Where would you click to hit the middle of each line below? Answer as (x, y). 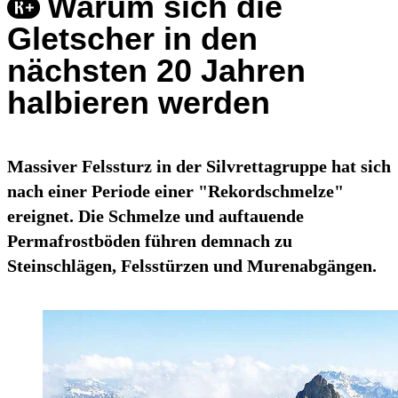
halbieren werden (139, 103)
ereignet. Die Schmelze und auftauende (155, 216)
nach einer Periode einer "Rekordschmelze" (175, 191)
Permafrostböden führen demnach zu (150, 241)
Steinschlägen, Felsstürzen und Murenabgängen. (192, 266)
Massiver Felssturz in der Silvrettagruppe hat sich (199, 167)
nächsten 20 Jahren (156, 71)
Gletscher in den (132, 39)
